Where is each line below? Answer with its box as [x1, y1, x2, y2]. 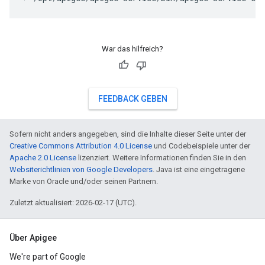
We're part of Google [9, 252, 86, 261]
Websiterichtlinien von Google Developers [9, 165, 153, 174]
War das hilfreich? [102, 44, 163, 53]
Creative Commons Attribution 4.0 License [9, 141, 152, 150]
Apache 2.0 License [9, 153, 76, 162]
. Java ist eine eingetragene [153, 165, 245, 174]
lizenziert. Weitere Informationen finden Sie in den [76, 153, 246, 162]
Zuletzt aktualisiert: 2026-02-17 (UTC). [9, 198, 137, 207]
